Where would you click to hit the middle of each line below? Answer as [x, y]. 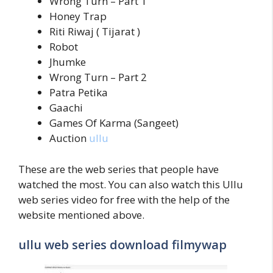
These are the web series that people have [119, 169]
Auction [69, 138]
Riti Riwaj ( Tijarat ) [95, 31]
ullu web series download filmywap [122, 245]
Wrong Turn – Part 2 [98, 77]
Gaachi [66, 108]
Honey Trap [78, 16]
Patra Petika [79, 92]
